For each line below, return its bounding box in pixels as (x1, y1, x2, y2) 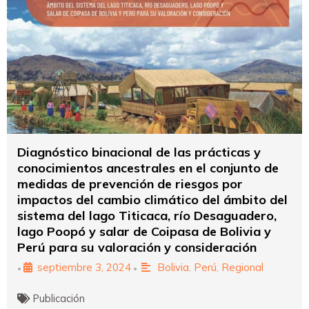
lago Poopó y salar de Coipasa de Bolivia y (17, 223, 271, 239)
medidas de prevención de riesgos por (17, 175, 243, 192)
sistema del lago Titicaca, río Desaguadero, (17, 207, 277, 223)
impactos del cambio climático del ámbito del (17, 191, 288, 208)
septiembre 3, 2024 (37, 260, 131, 274)
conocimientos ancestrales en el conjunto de (17, 159, 279, 176)
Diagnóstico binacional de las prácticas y (17, 143, 261, 160)
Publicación (33, 291, 86, 305)
